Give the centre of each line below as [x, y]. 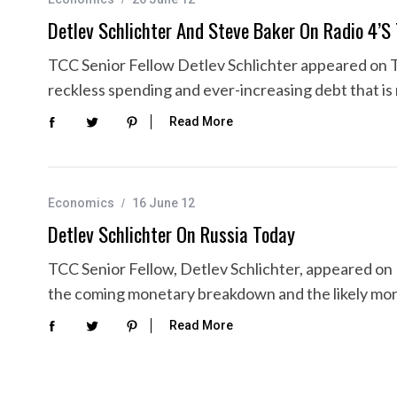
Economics [81, 202]
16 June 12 [163, 202]
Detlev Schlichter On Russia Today [171, 234]
